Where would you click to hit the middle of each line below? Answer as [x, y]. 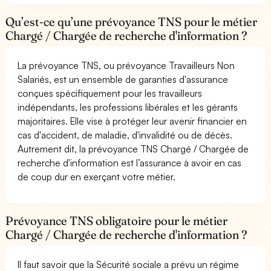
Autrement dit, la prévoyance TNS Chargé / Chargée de [133, 149]
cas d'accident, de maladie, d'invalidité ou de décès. [125, 135]
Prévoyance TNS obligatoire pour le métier [117, 220]
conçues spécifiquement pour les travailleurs [110, 93]
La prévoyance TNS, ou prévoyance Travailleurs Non [126, 65]
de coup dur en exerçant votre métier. [97, 176]
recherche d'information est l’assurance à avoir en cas [130, 162]
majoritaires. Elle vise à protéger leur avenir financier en [132, 121]
